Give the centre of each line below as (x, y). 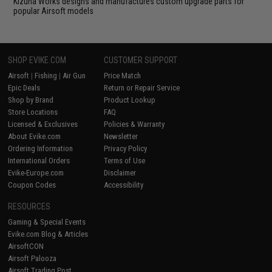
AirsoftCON (26, 246)
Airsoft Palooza (32, 258)
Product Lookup (130, 100)
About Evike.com (35, 136)
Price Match (123, 75)
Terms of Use (125, 160)
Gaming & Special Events (47, 222)
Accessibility (124, 185)
